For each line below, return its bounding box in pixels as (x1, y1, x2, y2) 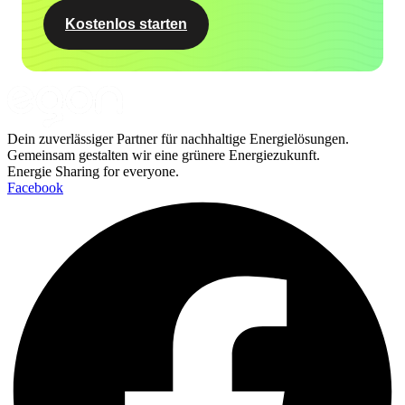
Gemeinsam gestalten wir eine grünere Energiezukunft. (7, 146, 320, 163)
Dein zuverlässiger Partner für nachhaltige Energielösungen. (7, 130, 349, 146)
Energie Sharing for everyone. (7, 163, 179, 179)
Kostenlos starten (65, 16, 187, 33)
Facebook (7, 179, 63, 195)
